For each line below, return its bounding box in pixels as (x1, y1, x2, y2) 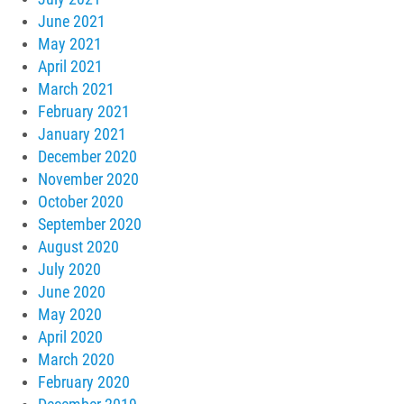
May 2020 (38, 306, 103, 325)
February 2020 (38, 373, 131, 392)
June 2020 (38, 283, 106, 302)
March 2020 (38, 351, 115, 370)
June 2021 (38, 13, 106, 32)
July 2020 (38, 261, 102, 280)
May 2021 (38, 35, 103, 54)
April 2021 (38, 58, 104, 77)
